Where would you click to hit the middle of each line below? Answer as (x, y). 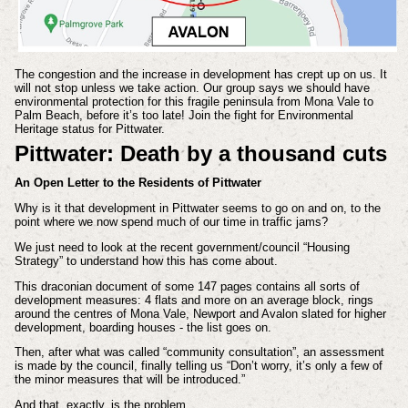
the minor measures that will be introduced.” (129, 380)
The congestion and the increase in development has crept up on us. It (200, 74)
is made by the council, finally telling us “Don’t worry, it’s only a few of (198, 366)
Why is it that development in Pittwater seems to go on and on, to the (197, 208)
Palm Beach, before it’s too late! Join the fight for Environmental (184, 115)
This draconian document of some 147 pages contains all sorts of (187, 286)
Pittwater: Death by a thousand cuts (200, 154)
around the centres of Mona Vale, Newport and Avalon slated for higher (200, 313)
